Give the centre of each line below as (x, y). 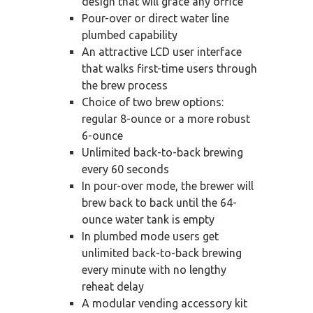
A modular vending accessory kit (165, 304)
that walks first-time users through (169, 69)
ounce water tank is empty (148, 220)
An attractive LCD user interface (162, 52)
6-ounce (102, 136)
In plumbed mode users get (150, 236)
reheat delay (113, 287)
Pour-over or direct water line (155, 19)
